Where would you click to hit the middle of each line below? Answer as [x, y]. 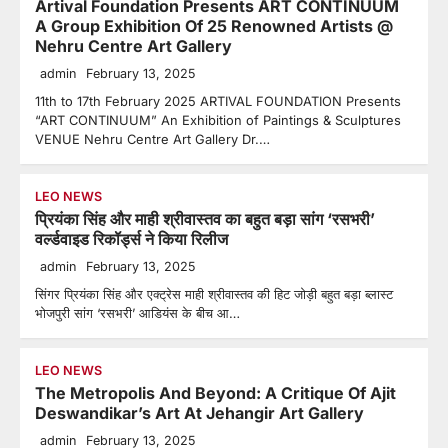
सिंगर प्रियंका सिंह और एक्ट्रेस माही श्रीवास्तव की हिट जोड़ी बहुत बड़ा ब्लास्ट [214, 294]
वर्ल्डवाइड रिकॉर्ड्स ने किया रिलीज [131, 239]
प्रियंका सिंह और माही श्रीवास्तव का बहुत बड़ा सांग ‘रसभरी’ [205, 219]
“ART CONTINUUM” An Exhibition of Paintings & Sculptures [218, 120]
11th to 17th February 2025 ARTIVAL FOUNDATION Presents [218, 101]
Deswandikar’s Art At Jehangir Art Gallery [199, 413]
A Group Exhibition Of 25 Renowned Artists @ [214, 26]
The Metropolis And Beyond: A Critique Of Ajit [215, 393]
